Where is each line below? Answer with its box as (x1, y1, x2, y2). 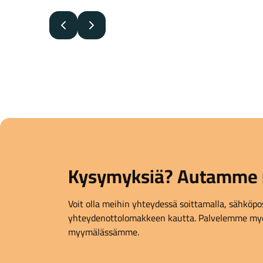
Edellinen (56, 22, 97, 42)
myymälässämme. (68, 222, 139, 241)
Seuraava (84, 22, 126, 42)
